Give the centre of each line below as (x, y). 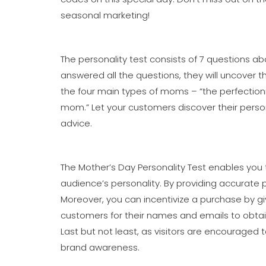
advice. (76, 123)
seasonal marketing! (105, 15)
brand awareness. (100, 247)
